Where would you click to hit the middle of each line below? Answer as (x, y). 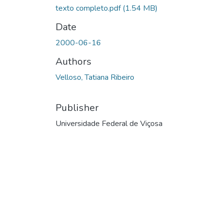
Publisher (77, 108)
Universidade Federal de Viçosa (109, 123)
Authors (73, 61)
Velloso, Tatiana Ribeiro (95, 77)
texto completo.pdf (89, 8)
